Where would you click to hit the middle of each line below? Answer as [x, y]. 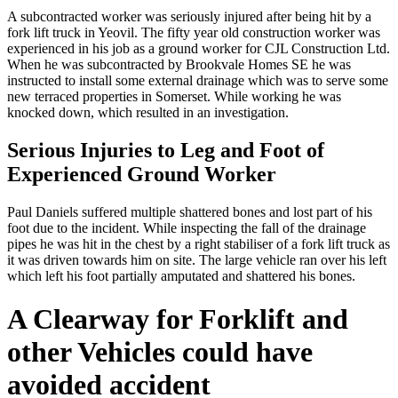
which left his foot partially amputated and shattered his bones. [181, 275]
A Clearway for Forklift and [178, 319]
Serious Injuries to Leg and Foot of [166, 150]
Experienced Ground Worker [142, 174]
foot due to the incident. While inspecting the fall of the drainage [187, 227]
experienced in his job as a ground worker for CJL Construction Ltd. [199, 48]
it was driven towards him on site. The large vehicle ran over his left [197, 259]
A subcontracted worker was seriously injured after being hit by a [189, 16]
